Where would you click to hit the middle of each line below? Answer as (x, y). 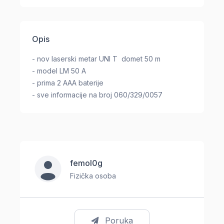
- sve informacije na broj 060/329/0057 (97, 94)
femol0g (86, 163)
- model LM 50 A (59, 70)
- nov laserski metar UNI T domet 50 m (96, 58)
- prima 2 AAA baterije (69, 82)
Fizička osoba (93, 175)
